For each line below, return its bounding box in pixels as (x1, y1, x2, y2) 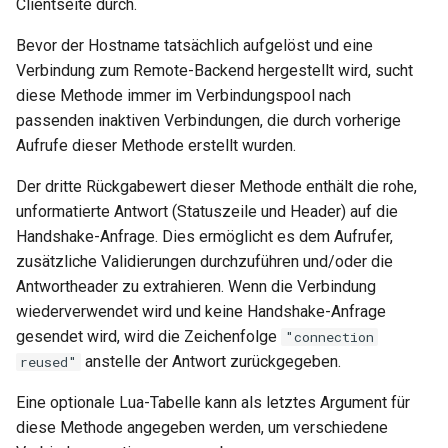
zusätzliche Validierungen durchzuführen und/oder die (16, 252, 393, 271)
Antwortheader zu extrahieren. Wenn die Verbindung (16, 277, 376, 296)
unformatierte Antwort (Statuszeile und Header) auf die (16, 202, 398, 221)
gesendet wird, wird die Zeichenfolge (16, 327, 281, 346)
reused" (20, 353, 77, 371)
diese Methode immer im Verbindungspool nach (16, 86, 351, 105)
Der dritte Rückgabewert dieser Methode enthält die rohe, (16, 177, 417, 196)
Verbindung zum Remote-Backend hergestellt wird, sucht (16, 61, 413, 80)
